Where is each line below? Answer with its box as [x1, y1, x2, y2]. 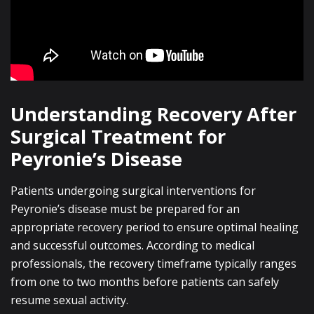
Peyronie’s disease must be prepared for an [11, 201, 240, 217]
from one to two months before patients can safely [11, 274, 279, 290]
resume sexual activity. [11, 292, 128, 308]
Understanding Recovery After [11, 101, 296, 128]
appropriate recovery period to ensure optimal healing [11, 219, 299, 235]
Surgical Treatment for [11, 123, 226, 150]
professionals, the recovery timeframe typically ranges [11, 256, 296, 272]
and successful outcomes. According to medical [11, 238, 254, 254]
